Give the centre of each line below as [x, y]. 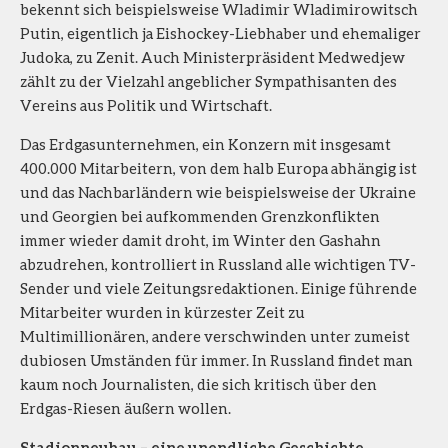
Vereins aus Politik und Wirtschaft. [146, 104]
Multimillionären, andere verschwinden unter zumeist [215, 335]
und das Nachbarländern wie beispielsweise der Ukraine [218, 191]
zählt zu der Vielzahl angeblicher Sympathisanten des [208, 80]
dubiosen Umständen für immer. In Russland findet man [216, 359]
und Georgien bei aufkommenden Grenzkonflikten [200, 215]
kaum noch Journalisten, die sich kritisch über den [198, 383]
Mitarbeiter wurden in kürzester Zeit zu [162, 311]
